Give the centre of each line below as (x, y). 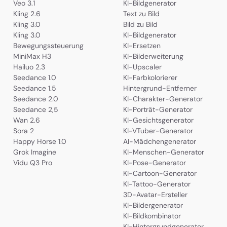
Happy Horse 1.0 (40, 141)
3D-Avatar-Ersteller (156, 194)
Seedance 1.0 (34, 77)
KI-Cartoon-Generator (160, 173)
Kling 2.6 (27, 13)
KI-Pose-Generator (155, 162)
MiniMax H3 (32, 56)
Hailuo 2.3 (29, 67)
